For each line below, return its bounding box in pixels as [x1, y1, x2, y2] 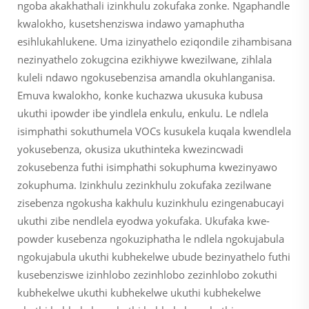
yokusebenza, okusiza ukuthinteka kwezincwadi [17, 141, 243, 156]
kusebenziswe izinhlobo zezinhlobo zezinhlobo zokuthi [17, 267, 277, 281]
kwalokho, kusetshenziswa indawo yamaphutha [17, 16, 244, 30]
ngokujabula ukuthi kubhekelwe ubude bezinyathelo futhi [17, 249, 290, 263]
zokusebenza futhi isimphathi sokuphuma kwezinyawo [17, 159, 277, 174]
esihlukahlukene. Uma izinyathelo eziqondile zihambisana [17, 34, 292, 48]
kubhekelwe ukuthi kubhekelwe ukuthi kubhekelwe [17, 285, 261, 299]
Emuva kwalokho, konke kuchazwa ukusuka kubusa [17, 88, 263, 102]
